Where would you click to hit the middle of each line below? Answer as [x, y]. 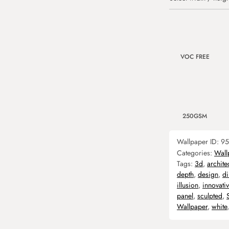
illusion [188, 185]
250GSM [195, 116]
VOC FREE [195, 57]
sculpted [210, 196]
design [208, 174]
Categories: [196, 153]
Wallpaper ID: [199, 142]
